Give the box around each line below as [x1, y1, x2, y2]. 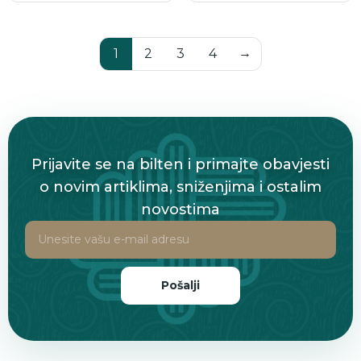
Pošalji [161, 278, 200, 293]
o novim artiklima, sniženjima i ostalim [39, 177, 322, 196]
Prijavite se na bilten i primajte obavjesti [31, 155, 330, 173]
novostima [141, 200, 220, 218]
